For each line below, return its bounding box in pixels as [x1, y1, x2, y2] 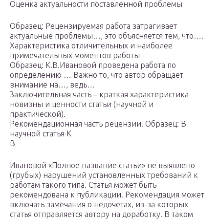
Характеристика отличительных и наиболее [10, 41, 173, 50]
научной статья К [10, 129, 71, 138]
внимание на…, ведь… [10, 80, 95, 89]
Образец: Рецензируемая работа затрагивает [10, 22, 177, 31]
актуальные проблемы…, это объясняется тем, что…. [10, 31, 203, 41]
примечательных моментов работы [10, 51, 140, 60]
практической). [10, 109, 66, 119]
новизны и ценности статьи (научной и [10, 100, 153, 109]
